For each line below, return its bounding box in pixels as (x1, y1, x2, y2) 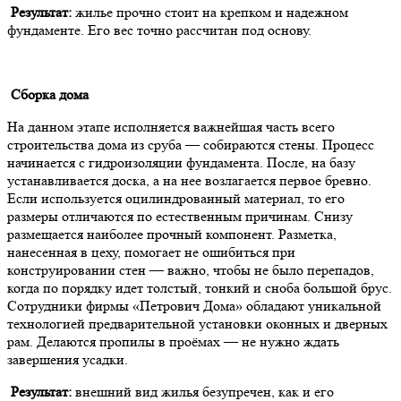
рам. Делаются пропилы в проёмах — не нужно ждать (7, 332, 339, 350)
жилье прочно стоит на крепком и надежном (72, 3, 348, 21)
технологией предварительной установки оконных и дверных (7, 314, 388, 332)
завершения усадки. (7, 350, 128, 368)
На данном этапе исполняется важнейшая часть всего (7, 117, 335, 135)
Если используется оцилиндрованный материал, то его (7, 189, 345, 207)
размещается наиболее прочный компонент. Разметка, (7, 225, 337, 243)
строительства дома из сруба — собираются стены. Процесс (7, 135, 374, 153)
